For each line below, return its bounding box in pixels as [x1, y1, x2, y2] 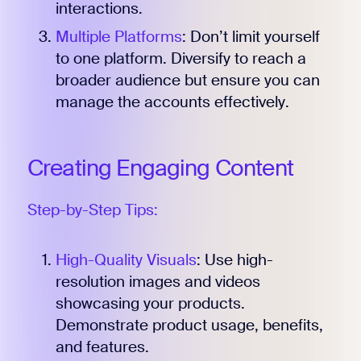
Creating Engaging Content [27, 153, 293, 184]
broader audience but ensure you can [55, 70, 320, 91]
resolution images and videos [55, 271, 260, 292]
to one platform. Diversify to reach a [55, 48, 306, 69]
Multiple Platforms [55, 27, 182, 48]
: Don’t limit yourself [181, 27, 320, 48]
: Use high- [196, 249, 273, 270]
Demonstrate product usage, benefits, [55, 314, 323, 335]
